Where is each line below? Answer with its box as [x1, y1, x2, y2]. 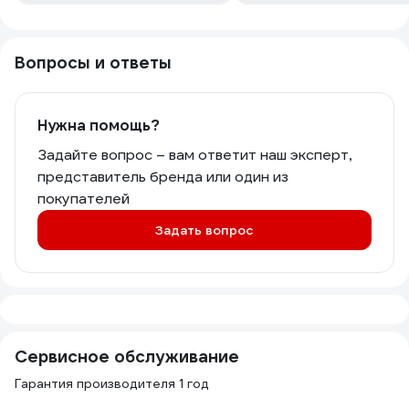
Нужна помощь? [37, 116, 160, 135]
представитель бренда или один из [37, 167, 288, 186]
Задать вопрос [155, 222, 254, 238]
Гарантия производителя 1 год [15, 375, 209, 392]
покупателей [37, 189, 130, 208]
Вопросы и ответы [15, 52, 172, 73]
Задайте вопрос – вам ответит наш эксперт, [37, 145, 351, 164]
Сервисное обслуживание [15, 346, 239, 367]
